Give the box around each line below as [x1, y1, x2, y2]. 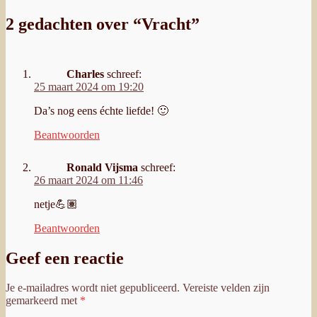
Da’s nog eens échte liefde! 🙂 [34, 104, 168, 117]
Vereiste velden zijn [183, 282, 270, 294]
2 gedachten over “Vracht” [6, 14, 200, 33]
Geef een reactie [6, 248, 124, 267]
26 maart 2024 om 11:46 [34, 173, 143, 186]
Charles [67, 67, 104, 80]
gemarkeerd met [6, 294, 80, 307]
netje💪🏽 [34, 197, 78, 210]
